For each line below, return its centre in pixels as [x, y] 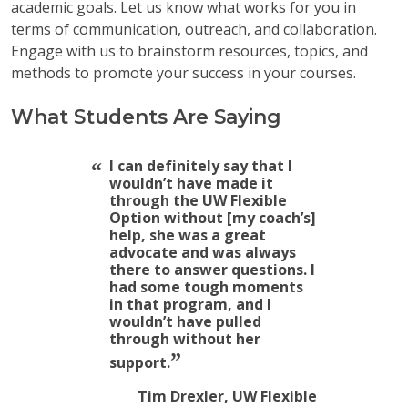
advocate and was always [202, 252]
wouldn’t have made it [191, 183]
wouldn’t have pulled [185, 321]
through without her [184, 338]
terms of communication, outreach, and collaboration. [194, 29]
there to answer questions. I [212, 269]
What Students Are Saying [146, 116]
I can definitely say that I [200, 165]
